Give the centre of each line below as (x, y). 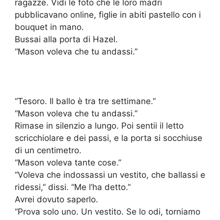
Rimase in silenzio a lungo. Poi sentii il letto (99, 126)
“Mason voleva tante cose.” (68, 163)
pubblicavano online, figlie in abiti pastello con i (108, 15)
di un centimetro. (48, 151)
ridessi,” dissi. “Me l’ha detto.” (73, 187)
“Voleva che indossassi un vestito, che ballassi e (110, 175)
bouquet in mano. (49, 27)
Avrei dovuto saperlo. (56, 200)
